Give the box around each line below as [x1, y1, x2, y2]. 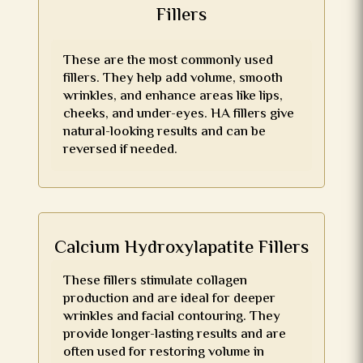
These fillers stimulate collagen [63, 271, 248, 292]
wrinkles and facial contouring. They [63, 306, 281, 327]
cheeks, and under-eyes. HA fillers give [63, 104, 295, 125]
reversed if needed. [63, 139, 178, 160]
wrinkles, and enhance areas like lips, [63, 86, 284, 107]
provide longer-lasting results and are [63, 324, 287, 345]
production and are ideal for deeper [63, 288, 276, 310]
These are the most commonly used [63, 50, 274, 71]
